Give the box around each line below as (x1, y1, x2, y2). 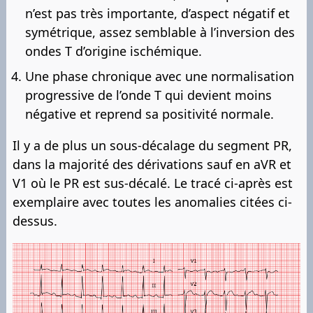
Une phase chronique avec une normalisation (25, 67, 294, 85)
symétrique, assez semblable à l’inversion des (25, 23, 295, 41)
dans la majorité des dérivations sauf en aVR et (13, 155, 291, 173)
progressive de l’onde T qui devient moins (25, 86, 272, 103)
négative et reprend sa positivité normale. (25, 105, 274, 122)
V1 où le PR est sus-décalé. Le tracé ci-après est (13, 174, 293, 191)
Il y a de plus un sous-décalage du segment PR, (13, 136, 292, 154)
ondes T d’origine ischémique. (25, 42, 202, 59)
